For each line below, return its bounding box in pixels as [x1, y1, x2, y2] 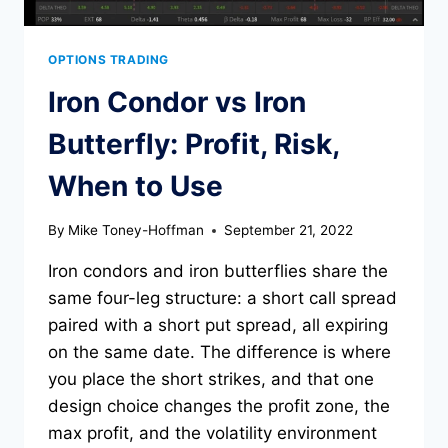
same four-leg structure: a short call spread [48, 288, 397, 309]
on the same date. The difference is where [48, 342, 391, 363]
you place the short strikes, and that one [48, 369, 374, 390]
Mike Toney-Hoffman [68, 222, 205, 239]
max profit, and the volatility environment [48, 423, 377, 444]
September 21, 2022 [224, 222, 354, 239]
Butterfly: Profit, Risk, [48, 126, 339, 161]
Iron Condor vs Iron [48, 84, 306, 119]
